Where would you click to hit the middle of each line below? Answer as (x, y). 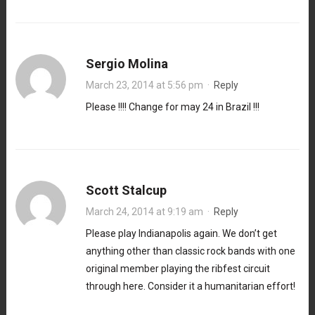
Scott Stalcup (126, 190)
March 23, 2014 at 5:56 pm (144, 85)
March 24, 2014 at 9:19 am (144, 211)
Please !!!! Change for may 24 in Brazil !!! (172, 107)
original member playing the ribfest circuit (178, 268)
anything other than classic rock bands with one (190, 251)
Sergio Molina (127, 63)
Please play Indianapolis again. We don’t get (181, 233)
